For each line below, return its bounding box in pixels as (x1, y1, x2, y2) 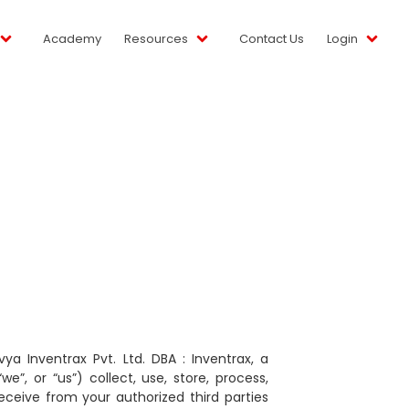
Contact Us (238, 29, 304, 47)
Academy (42, 29, 101, 47)
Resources (123, 29, 188, 47)
